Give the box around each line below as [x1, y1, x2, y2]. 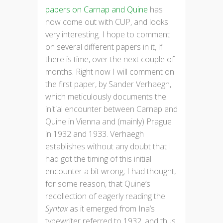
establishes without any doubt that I [45, 140, 171, 152]
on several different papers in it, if [45, 41, 162, 52]
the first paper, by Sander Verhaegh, [45, 78, 171, 90]
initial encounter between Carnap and [45, 103, 178, 114]
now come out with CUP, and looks [45, 16, 168, 27]
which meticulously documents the [45, 91, 166, 102]
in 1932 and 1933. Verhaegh [45, 128, 144, 139]
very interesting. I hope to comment [45, 28, 170, 40]
